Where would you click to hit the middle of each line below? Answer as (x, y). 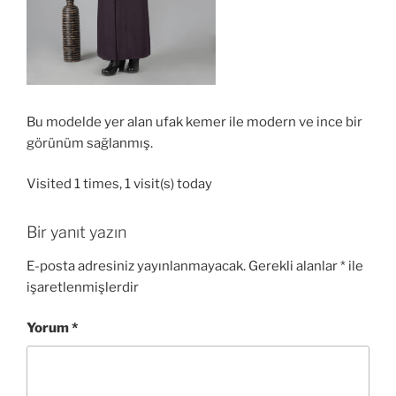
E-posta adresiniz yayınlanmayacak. (136, 266)
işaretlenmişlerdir (83, 287)
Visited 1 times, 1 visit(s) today (119, 184)
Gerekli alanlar (294, 266)
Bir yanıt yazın (76, 232)
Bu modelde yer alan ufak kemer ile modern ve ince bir (194, 122)
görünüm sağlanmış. (90, 143)
